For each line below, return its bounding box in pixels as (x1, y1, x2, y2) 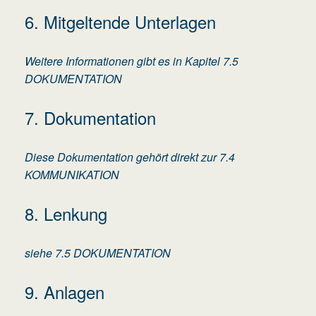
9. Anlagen (25, 279, 104, 305)
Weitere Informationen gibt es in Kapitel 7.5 (25, 53, 238, 70)
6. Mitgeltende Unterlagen (25, 9, 216, 35)
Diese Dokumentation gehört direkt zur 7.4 (25, 149, 235, 166)
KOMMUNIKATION (25, 166, 119, 183)
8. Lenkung (25, 201, 107, 226)
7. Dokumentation (25, 105, 156, 130)
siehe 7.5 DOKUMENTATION (25, 245, 171, 262)
